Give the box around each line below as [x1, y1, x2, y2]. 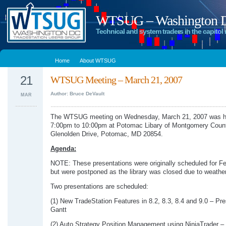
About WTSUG [80, 58, 116, 64]
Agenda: [50, 145, 76, 152]
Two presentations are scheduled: [50, 183, 148, 190]
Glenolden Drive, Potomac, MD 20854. [50, 131, 163, 138]
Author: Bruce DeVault [50, 91, 104, 96]
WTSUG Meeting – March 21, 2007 [50, 74, 182, 85]
